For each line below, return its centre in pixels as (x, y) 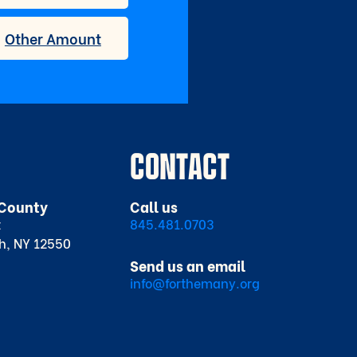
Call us (153, 206)
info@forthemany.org (194, 283)
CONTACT (179, 165)
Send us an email (187, 265)
